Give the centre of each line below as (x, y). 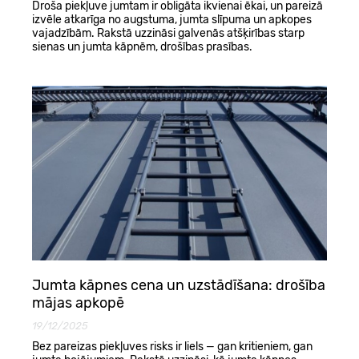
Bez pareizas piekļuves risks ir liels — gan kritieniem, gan (172, 347)
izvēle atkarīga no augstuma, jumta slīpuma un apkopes (172, 19)
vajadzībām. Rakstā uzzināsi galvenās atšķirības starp (168, 33)
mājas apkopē (78, 303)
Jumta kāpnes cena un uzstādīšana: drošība (179, 286)
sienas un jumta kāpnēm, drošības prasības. (142, 46)
